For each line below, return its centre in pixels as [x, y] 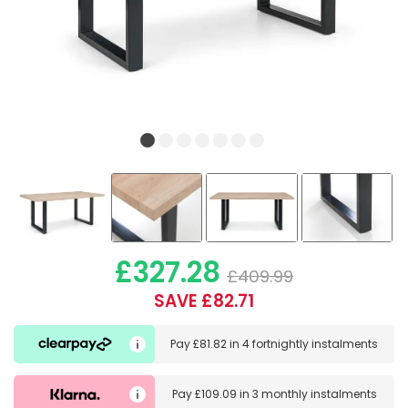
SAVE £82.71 [204, 301]
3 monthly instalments [314, 393]
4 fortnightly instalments [311, 344]
